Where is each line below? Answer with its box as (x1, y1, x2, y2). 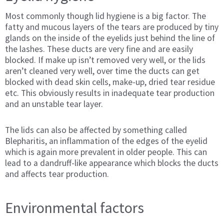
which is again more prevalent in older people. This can (5, 146, 207, 158)
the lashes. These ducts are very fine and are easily (5, 43, 193, 54)
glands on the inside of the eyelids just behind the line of (5, 32, 215, 43)
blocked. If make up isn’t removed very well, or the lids (5, 54, 205, 65)
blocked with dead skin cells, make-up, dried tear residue (5, 76, 215, 87)
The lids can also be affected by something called (5, 124, 187, 136)
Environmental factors (5, 198, 144, 217)
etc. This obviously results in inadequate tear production (5, 87, 214, 98)
